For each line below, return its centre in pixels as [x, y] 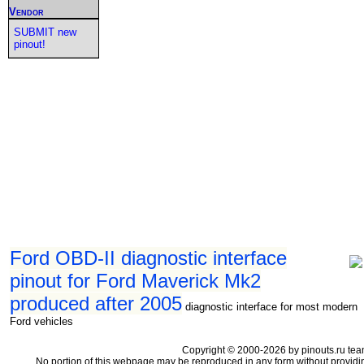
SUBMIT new [45, 32]
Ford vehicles [41, 321]
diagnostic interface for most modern [271, 306]
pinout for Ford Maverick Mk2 [135, 280]
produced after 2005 [96, 303]
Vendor [26, 11]
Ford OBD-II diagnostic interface [148, 258]
